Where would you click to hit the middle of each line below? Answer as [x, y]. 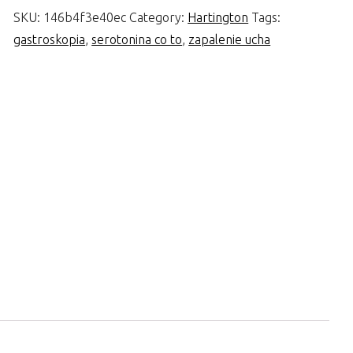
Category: [159, 18]
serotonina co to [137, 40]
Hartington [218, 18]
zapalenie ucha [230, 40]
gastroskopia [50, 40]
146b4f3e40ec [85, 18]
